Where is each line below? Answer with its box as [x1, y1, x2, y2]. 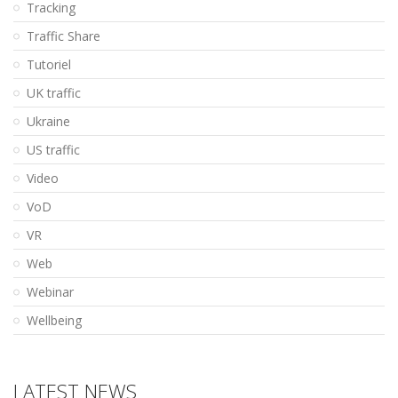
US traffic [27, 141, 80, 159]
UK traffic [27, 84, 81, 102]
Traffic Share [27, 28, 100, 45]
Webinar [27, 283, 74, 301]
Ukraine [27, 113, 70, 131]
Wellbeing [27, 312, 82, 330]
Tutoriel [27, 56, 71, 74]
